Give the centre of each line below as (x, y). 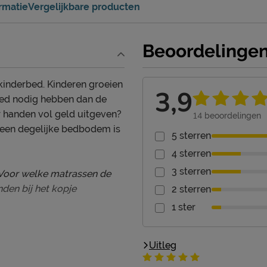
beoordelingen (232, 116)
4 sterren (191, 154)
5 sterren (191, 136)
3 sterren (191, 172)
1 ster (184, 207)
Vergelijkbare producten (84, 7)
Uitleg (163, 246)
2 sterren (191, 190)
